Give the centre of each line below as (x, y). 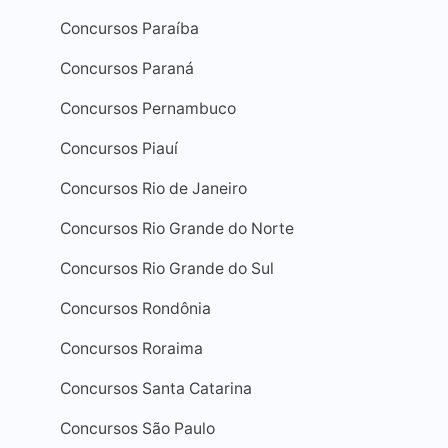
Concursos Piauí (119, 148)
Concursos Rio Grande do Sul (167, 268)
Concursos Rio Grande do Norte (177, 228)
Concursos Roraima (131, 348)
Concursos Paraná (127, 68)
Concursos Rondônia (135, 308)
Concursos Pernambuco (148, 108)
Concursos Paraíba (129, 28)
